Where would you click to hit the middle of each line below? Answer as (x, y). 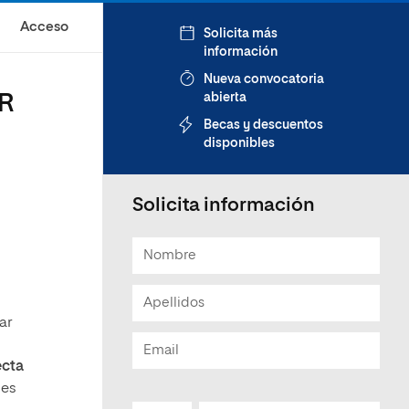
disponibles (239, 143)
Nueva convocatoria (264, 79)
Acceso (45, 27)
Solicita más (241, 34)
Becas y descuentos (263, 125)
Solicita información (224, 206)
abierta (225, 98)
